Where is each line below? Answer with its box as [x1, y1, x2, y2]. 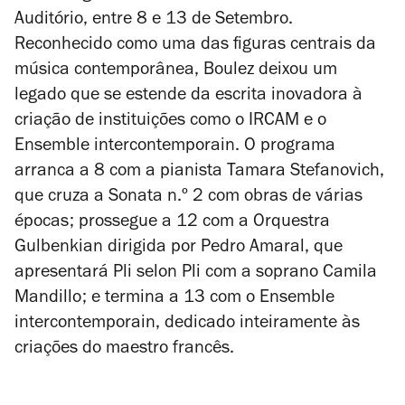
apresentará [14, 265, 113, 284]
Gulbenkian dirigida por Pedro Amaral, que [14, 240, 343, 259]
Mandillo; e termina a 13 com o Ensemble [14, 290, 334, 309]
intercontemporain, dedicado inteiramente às [14, 316, 360, 334]
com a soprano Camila [201, 265, 377, 284]
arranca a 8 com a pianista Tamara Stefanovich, [14, 164, 384, 183]
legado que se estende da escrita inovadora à [14, 88, 363, 107]
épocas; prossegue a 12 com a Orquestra [14, 214, 330, 233]
